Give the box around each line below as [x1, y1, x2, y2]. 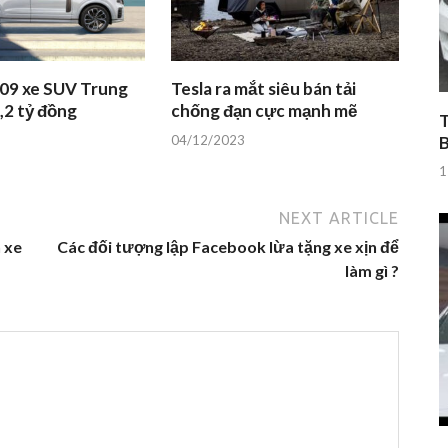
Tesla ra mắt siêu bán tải [171, 78, 357, 100]
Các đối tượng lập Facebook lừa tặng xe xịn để [57, 236, 399, 256]
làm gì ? [345, 260, 399, 280]
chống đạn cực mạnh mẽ [171, 100, 358, 122]
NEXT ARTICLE [279, 208, 399, 227]
